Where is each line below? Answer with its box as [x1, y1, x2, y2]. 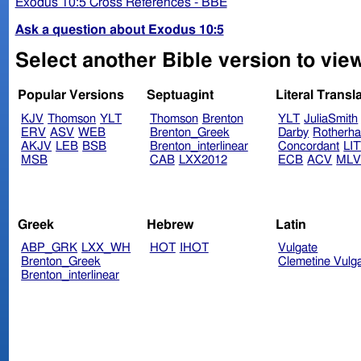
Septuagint [146, 89, 214, 102]
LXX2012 [178, 154, 227, 167]
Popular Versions [18, 89, 125, 102]
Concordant [278, 140, 340, 153]
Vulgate [278, 242, 318, 255]
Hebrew [146, 218, 194, 231]
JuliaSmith [304, 113, 359, 126]
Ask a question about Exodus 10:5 [15, 23, 224, 36]
